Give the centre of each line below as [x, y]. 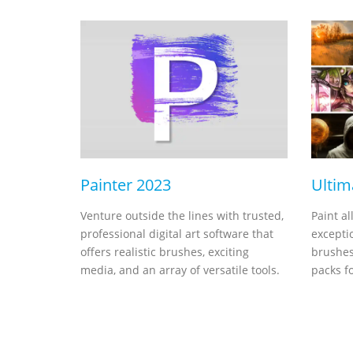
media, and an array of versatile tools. [180, 270]
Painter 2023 [126, 185]
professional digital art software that [177, 234]
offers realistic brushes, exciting [165, 252]
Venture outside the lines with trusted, [182, 216]
